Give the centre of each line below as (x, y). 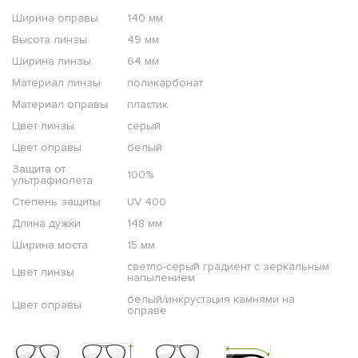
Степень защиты (56, 202)
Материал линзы (56, 83)
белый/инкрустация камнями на (211, 300)
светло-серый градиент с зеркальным (228, 267)
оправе (147, 311)
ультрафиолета (52, 181)
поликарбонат (165, 83)
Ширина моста (50, 245)
